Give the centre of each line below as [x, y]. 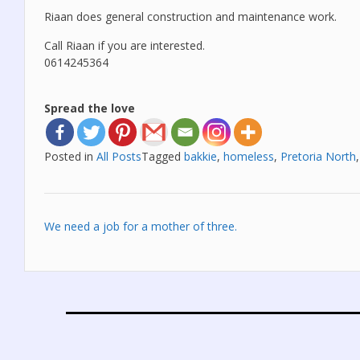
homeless [249, 156]
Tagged [163, 156]
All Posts [119, 156]
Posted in [70, 156]
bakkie [200, 156]
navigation [96, 250]
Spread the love [90, 108]
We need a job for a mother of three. [141, 226]
